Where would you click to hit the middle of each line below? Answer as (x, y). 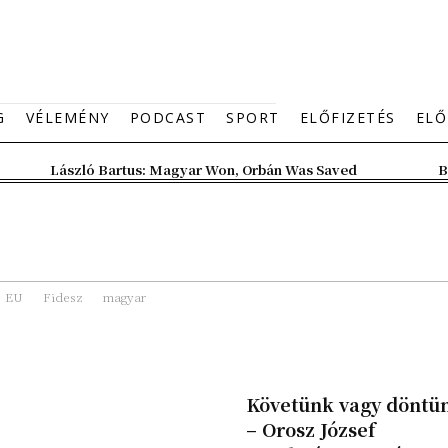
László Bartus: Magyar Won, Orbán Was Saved (203, 169)
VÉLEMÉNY (67, 117)
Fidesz (63, 296)
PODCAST (167, 117)
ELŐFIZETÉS (347, 117)
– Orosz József (310, 429)
